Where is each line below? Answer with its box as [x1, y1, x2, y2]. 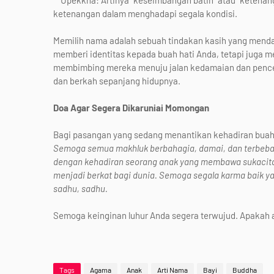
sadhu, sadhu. [53, 183, 108, 194]
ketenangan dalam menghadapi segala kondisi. [53, 8, 237, 19]
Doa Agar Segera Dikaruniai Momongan [53, 102, 209, 113]
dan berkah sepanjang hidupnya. [53, 75, 180, 86]
